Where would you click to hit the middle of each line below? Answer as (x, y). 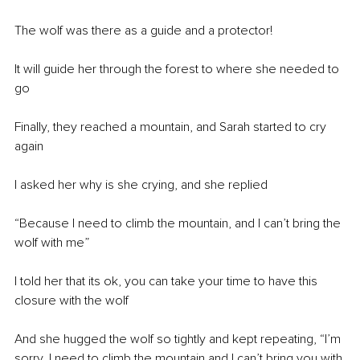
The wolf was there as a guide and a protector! (145, 30)
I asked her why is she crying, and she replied (143, 184)
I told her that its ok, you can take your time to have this (168, 281)
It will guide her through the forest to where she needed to (178, 69)
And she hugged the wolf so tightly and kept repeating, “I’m (179, 339)
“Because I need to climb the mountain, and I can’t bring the (179, 223)
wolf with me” (52, 242)
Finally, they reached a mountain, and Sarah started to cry (172, 127)
